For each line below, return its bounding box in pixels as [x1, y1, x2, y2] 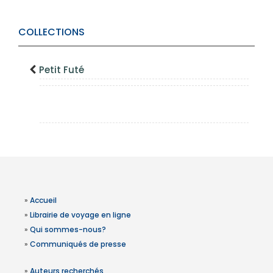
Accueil [30, 195, 57, 206]
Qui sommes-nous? [30, 224, 106, 235]
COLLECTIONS [18, 25, 85, 40]
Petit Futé [39, 63, 84, 77]
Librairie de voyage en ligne [30, 210, 131, 221]
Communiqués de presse [30, 239, 126, 250]
